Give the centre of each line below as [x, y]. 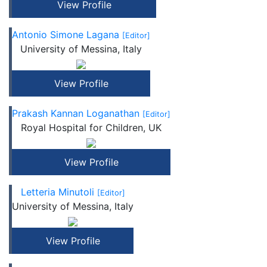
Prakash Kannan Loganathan [77, 113]
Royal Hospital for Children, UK [91, 128]
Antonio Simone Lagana [67, 35]
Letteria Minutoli [59, 192]
